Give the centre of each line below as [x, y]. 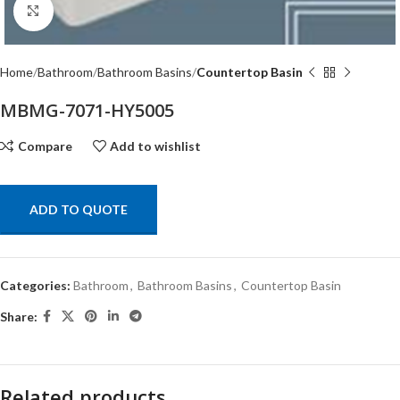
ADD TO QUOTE [79, 209]
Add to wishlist [156, 146]
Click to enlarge [96, 11]
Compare [45, 146]
